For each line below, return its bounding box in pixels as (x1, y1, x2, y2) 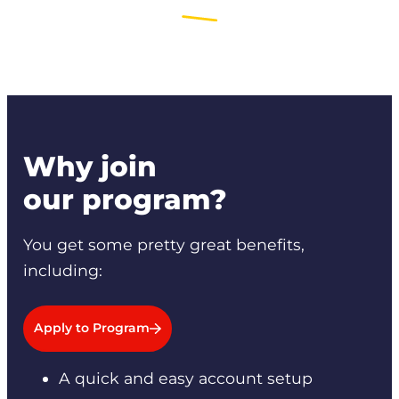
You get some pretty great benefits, (22, 235, 305, 255)
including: (22, 261, 102, 281)
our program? (22, 182, 227, 216)
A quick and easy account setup (58, 369, 313, 388)
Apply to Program (34, 320, 151, 337)
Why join (22, 149, 157, 183)
